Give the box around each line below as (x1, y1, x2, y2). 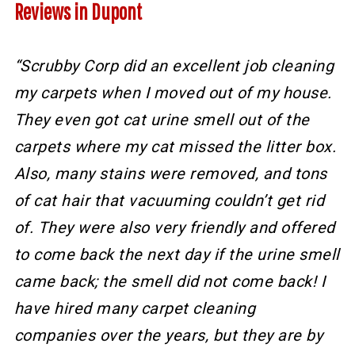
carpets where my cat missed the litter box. (13, 137, 337, 157)
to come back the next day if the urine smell (13, 245, 340, 265)
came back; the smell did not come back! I (13, 272, 326, 292)
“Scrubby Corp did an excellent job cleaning (13, 56, 334, 76)
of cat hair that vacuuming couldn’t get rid (13, 191, 325, 211)
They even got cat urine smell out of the (13, 110, 310, 130)
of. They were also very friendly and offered (13, 218, 335, 238)
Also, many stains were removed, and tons (13, 164, 327, 184)
